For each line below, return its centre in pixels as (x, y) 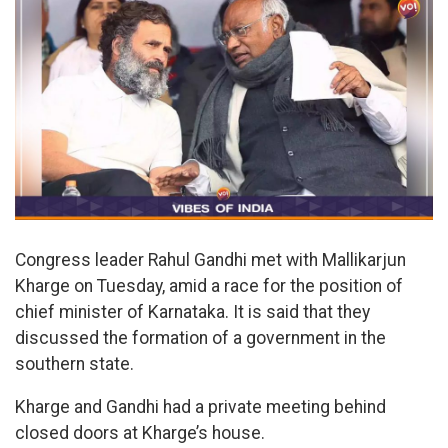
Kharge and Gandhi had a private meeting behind (200, 407)
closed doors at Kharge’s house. (140, 433)
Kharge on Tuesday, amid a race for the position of (209, 285)
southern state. (74, 363)
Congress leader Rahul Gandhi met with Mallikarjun (210, 259)
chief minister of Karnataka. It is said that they (192, 311)
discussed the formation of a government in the (200, 337)
